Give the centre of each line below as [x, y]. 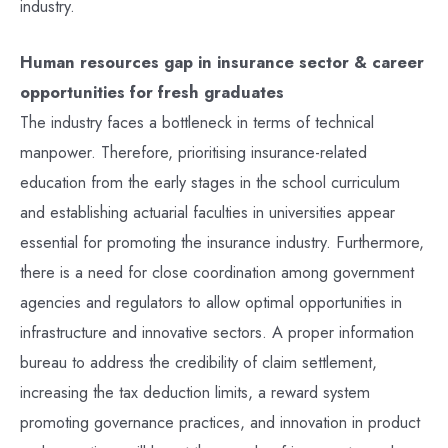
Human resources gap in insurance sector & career [222, 62]
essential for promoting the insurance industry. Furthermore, [222, 242]
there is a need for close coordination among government [217, 272]
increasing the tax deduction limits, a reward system [195, 392]
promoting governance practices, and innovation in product [220, 422]
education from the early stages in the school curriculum [210, 182]
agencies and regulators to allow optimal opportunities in [211, 302]
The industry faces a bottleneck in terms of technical [197, 122]
